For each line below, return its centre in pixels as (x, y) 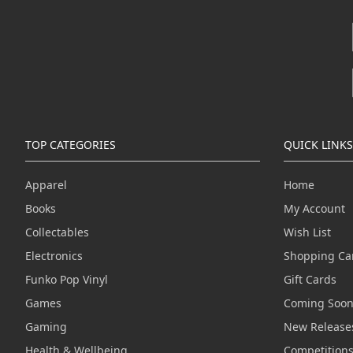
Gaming (46, 327)
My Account (314, 209)
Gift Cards (310, 280)
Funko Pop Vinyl (67, 280)
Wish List (307, 232)
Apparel (46, 185)
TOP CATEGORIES (71, 145)
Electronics (54, 256)
